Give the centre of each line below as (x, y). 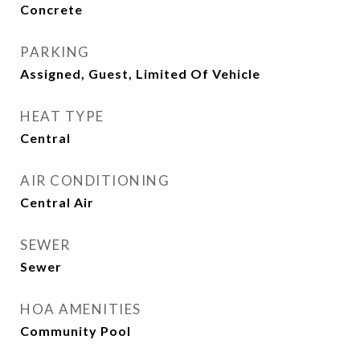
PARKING (55, 52)
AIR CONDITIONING (95, 180)
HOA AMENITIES (81, 309)
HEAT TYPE (62, 116)
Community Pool (76, 331)
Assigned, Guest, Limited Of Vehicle (140, 74)
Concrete (51, 9)
